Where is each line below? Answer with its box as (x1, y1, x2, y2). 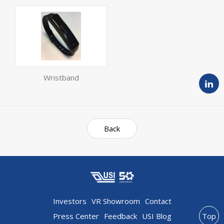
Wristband (43, 72, 79, 82)
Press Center (52, 210, 99, 221)
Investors (52, 195, 86, 206)
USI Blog (141, 210, 171, 221)
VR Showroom (91, 195, 140, 206)
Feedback (103, 210, 137, 221)
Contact (144, 195, 171, 206)
